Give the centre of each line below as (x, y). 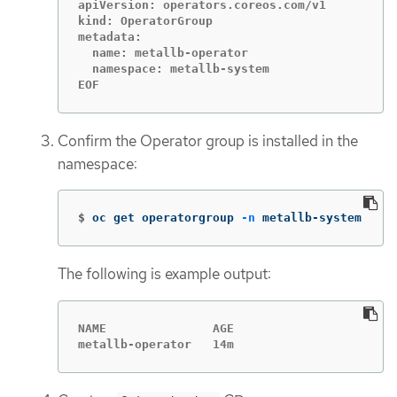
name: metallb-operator (163, 52)
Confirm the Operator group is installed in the (208, 140)
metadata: (110, 36)
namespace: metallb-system (174, 68)
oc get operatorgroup (167, 218)
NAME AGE (156, 328)
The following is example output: (164, 274)
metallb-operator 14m (156, 344)
